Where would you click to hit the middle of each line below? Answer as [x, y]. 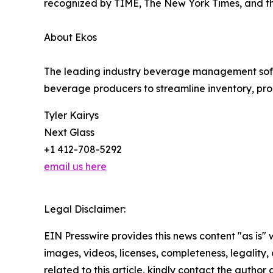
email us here [75, 167]
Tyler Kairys [71, 115]
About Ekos [70, 37]
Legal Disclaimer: [85, 209]
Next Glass [69, 133]
